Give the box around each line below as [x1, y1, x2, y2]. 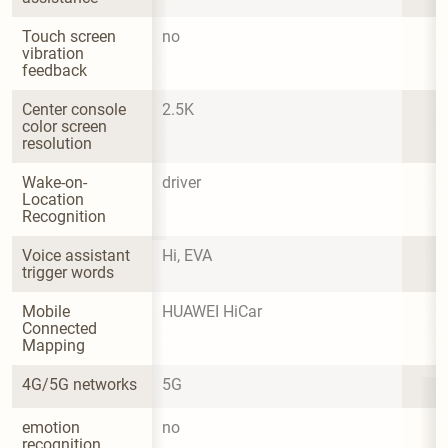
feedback [22, 60, 87, 80]
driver [162, 172, 201, 192]
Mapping [22, 335, 85, 355]
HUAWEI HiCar [162, 301, 262, 321]
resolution [22, 133, 92, 153]
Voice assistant [22, 245, 134, 265]
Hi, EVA [162, 245, 212, 265]
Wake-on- [22, 172, 87, 192]
